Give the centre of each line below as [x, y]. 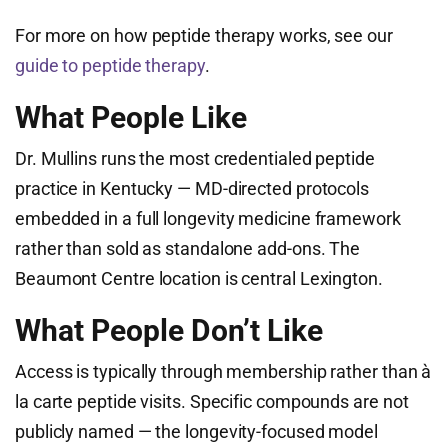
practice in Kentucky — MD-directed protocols [192, 188]
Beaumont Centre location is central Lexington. [199, 278]
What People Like [131, 117]
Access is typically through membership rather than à [223, 371]
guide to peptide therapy [110, 65]
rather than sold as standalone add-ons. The [188, 248]
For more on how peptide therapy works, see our [204, 35]
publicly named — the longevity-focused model [197, 431]
